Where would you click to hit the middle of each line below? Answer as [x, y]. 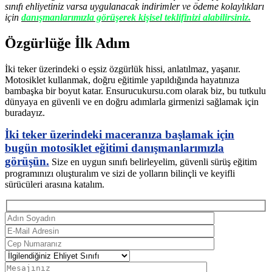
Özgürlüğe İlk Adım [67, 43]
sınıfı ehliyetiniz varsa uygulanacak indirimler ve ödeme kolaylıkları [134, 7]
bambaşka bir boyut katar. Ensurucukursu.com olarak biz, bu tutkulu [135, 91]
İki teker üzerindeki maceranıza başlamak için [120, 135]
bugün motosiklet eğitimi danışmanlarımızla [114, 148]
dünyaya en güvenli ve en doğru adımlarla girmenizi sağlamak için [132, 102]
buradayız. [25, 113]
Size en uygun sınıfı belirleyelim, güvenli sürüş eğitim [153, 162]
